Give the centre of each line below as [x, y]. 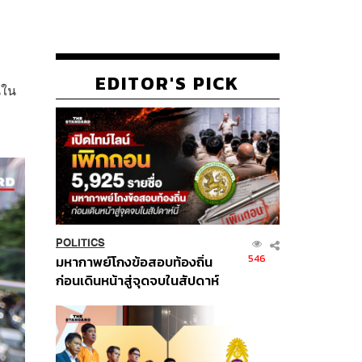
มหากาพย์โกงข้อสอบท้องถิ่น [134, 262]
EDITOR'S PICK [168, 83]
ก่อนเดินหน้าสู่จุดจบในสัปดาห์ [137, 280]
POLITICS [80, 242]
